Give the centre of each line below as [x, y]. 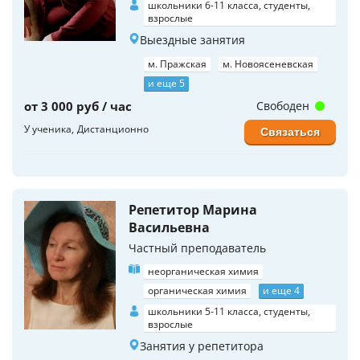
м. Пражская [177, 64]
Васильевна [169, 227]
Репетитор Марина [193, 210]
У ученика [48, 129]
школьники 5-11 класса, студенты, [229, 311]
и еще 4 [281, 290]
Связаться [290, 132]
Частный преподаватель [197, 248]
